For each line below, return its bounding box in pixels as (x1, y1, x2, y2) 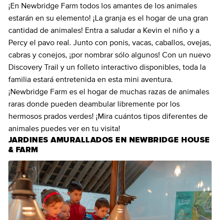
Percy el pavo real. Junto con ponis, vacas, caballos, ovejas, (8, 38, 211, 47)
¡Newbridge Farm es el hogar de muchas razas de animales (8, 87, 209, 96)
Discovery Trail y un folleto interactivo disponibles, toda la (8, 63, 206, 71)
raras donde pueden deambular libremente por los (8, 100, 180, 108)
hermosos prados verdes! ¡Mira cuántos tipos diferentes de (8, 112, 208, 120)
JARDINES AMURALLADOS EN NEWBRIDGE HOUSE (8, 136, 210, 144)
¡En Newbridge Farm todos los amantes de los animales (8, 1, 197, 10)
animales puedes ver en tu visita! (8, 124, 120, 133)
